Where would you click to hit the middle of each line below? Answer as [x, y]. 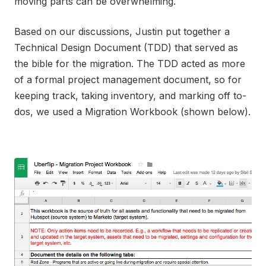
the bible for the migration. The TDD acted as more [130, 64]
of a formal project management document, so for [128, 80]
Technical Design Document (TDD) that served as [126, 47]
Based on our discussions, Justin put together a [122, 31]
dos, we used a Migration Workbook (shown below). [132, 112]
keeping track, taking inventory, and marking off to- [130, 96]
